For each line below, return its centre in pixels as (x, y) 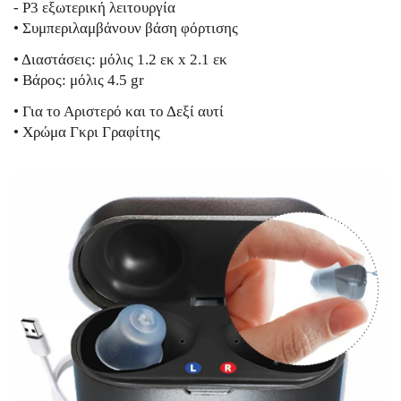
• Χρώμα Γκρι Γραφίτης (87, 132)
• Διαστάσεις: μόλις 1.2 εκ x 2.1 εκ (120, 60)
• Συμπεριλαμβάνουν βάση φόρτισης (126, 28)
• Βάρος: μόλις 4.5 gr (79, 80)
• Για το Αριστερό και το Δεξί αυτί (119, 111)
